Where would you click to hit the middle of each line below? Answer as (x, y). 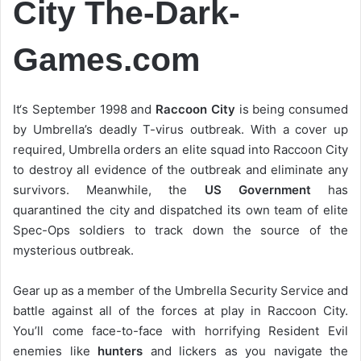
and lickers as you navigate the (245, 351)
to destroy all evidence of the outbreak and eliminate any (180, 170)
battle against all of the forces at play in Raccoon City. (180, 311)
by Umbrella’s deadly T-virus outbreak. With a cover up (180, 130)
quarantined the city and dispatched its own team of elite (180, 210)
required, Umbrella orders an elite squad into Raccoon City (180, 150)
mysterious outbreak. (73, 251)
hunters (116, 351)
